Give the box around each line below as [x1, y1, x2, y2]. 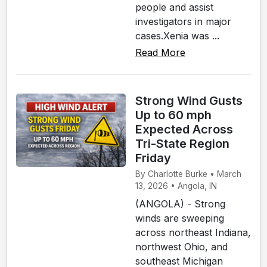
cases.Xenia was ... [135, 29, 219, 42]
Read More [135, 46, 185, 58]
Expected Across [135, 122, 233, 136]
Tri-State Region [135, 136, 229, 151]
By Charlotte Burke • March [135, 169, 241, 179]
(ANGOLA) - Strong [135, 197, 225, 210]
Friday [135, 150, 171, 165]
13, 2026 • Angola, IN [135, 181, 217, 191]
